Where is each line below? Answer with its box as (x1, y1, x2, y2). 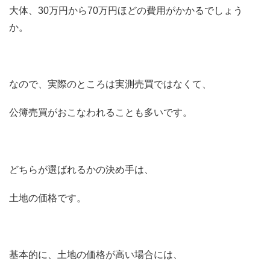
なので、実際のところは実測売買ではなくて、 (9, 79, 212, 90)
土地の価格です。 (9, 192, 86, 203)
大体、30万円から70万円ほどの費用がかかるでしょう (9, 5, 243, 16)
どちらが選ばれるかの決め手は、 (9, 164, 154, 175)
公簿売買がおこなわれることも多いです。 (9, 107, 192, 118)
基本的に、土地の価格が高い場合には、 (9, 250, 183, 260)
